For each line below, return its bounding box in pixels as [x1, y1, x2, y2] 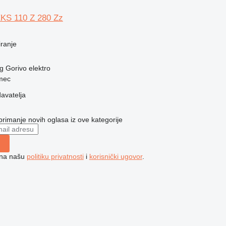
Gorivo [5, 64, 27, 72]
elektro [28, 64, 50, 72]
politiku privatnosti [26, 152, 84, 160]
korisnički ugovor [89, 152, 142, 160]
